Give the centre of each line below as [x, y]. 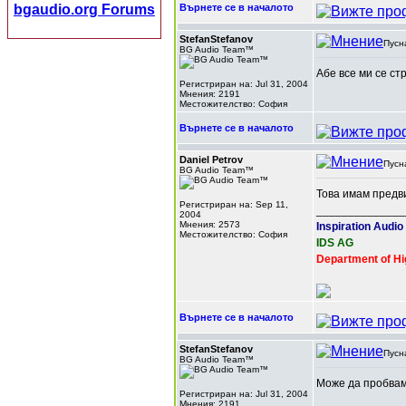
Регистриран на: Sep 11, [234, 204]
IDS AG [335, 243]
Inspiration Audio [360, 227]
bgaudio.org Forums [84, 10]
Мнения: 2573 [210, 224]
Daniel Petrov [211, 159]
